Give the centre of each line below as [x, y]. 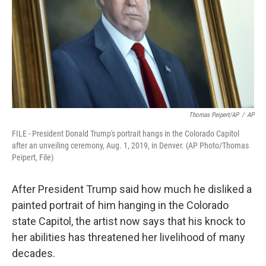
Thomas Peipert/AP [214, 115]
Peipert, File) [33, 157]
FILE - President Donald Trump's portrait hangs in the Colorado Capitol [126, 134]
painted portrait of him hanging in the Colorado [120, 205]
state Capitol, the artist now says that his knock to [129, 221]
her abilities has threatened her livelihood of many [129, 237]
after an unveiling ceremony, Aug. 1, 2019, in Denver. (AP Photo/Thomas [130, 145]
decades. [34, 253]
